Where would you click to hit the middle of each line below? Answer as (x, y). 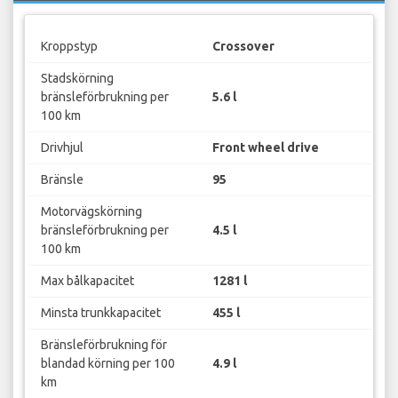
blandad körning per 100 (107, 363)
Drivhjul (62, 147)
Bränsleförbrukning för (103, 344)
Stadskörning (77, 78)
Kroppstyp (69, 46)
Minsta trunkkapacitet (100, 312)
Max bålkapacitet (87, 280)
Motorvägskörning (91, 211)
